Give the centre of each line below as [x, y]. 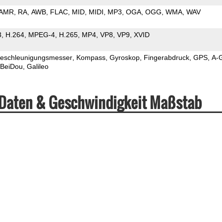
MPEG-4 [41, 34]
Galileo [37, 66]
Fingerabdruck [166, 57]
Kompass [91, 57]
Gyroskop [124, 57]
